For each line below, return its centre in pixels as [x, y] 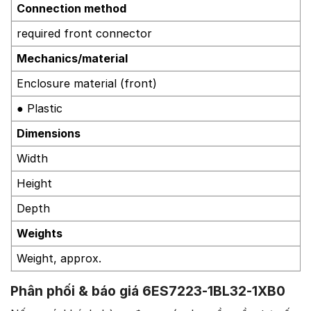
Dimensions [49, 133]
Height [34, 183]
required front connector [84, 33]
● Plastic [40, 108]
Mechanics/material [72, 58]
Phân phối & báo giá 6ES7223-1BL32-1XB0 [148, 291]
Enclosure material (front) [87, 83]
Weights [40, 233]
